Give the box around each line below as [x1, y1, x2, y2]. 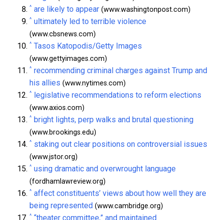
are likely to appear [34, 4, 99, 14]
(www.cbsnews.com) [29, 29, 96, 38]
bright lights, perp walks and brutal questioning [34, 114, 193, 124]
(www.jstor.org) [29, 152, 78, 161]
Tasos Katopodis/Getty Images [34, 41, 142, 51]
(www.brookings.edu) [29, 128, 96, 137]
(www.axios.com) [29, 103, 84, 112]
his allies [29, 78, 60, 87]
